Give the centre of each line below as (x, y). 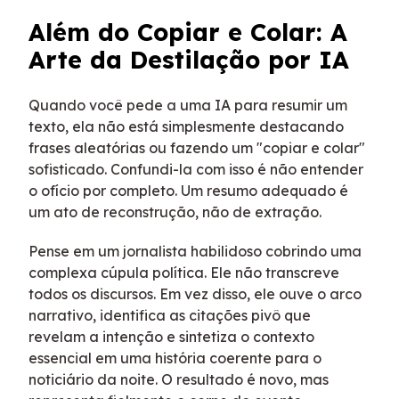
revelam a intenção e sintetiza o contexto (171, 336)
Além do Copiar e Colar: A (188, 33)
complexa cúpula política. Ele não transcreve (184, 272)
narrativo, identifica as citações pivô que (170, 315)
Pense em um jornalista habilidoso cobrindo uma (195, 251)
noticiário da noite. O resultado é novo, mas (179, 379)
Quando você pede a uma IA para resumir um (188, 105)
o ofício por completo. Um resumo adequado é (188, 190)
